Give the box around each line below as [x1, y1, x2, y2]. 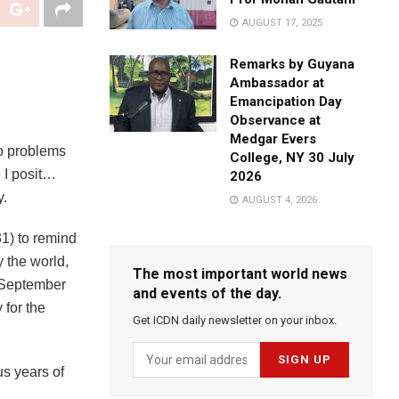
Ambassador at [230, 75, 325, 92]
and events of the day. [133, 285, 282, 303]
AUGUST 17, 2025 [240, 17, 323, 29]
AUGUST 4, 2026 [240, 194, 318, 207]
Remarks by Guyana [230, 56, 355, 73]
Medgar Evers [230, 131, 317, 148]
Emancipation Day [230, 94, 343, 110]
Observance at [230, 112, 322, 129]
